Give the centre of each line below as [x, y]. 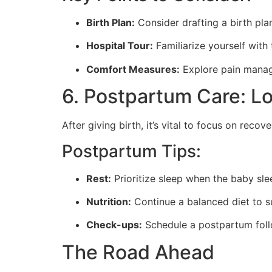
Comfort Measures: [133, 69]
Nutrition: [109, 201]
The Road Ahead [138, 252]
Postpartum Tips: [131, 151]
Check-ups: [114, 225]
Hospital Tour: [120, 46]
